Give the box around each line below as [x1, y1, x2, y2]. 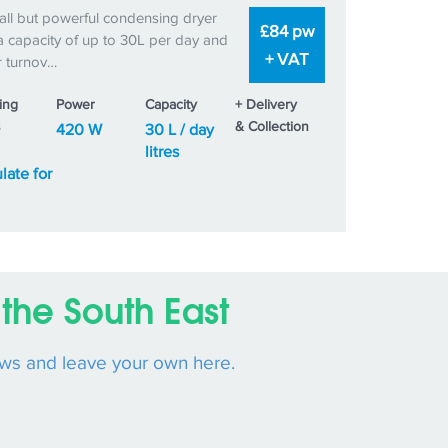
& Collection [235, 118, 310, 135]
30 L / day [145, 121, 215, 139]
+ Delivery [235, 96, 298, 113]
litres [145, 143, 180, 161]
